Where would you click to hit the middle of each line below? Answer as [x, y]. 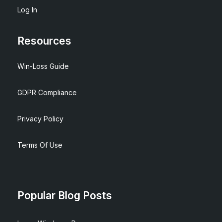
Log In [27, 9]
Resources [44, 41]
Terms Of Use [40, 145]
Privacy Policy [40, 119]
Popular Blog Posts [65, 195]
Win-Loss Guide [43, 66]
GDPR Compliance [47, 93]
